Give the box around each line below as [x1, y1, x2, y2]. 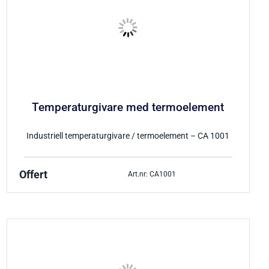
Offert [19, 168, 47, 181]
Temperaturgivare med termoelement [32, 101, 225, 115]
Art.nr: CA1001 [128, 170, 177, 179]
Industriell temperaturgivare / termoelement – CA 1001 [26, 130, 230, 141]
